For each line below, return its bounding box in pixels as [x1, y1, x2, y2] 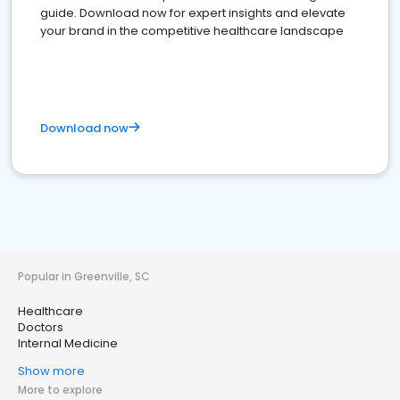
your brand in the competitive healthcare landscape [40, 22, 344, 40]
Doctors [18, 319, 63, 337]
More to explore [18, 382, 103, 398]
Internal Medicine [18, 335, 118, 353]
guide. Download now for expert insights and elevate [40, 4, 346, 22]
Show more [18, 362, 85, 380]
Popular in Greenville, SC [18, 269, 150, 285]
